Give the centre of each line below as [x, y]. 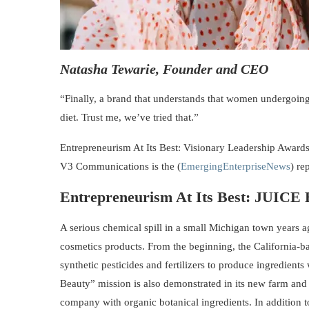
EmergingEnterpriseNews [236, 167]
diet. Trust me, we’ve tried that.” [129, 118]
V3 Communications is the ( [120, 167]
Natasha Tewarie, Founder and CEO [164, 69]
